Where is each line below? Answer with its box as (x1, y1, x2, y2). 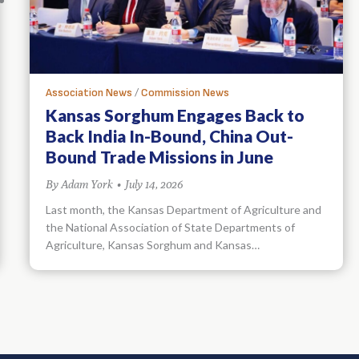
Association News (46, 85, 132, 99)
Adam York (61, 177, 113, 191)
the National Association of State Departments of (46, 220, 295, 234)
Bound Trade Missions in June (46, 146, 273, 167)
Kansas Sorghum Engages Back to (46, 104, 305, 125)
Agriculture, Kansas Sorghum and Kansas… (46, 237, 260, 252)
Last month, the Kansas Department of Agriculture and (46, 202, 321, 216)
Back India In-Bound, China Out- (46, 125, 293, 146)
